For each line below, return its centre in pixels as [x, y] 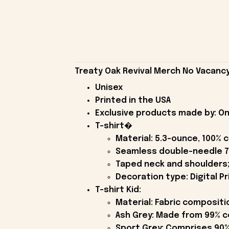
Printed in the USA [133, 100]
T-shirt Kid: [118, 190]
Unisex [109, 87]
